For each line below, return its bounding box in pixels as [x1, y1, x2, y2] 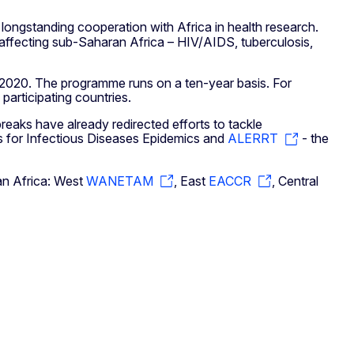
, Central [272, 172, 318, 189]
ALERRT [228, 130, 278, 147]
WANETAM [86, 172, 153, 189]
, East [174, 172, 209, 189]
